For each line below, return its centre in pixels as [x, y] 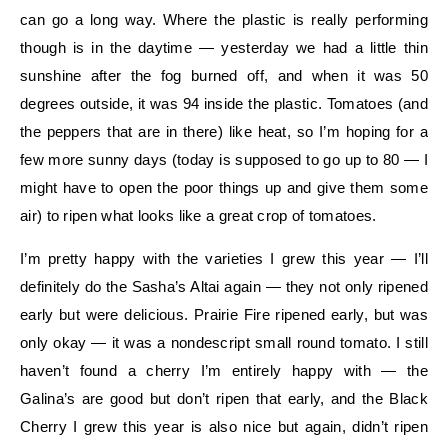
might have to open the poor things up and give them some [224, 187]
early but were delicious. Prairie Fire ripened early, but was [224, 314]
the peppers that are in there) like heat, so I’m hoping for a [224, 131]
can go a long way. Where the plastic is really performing [224, 19]
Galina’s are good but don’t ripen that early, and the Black [224, 398]
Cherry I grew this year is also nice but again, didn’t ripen [224, 426]
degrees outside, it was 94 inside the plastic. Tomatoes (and [224, 103]
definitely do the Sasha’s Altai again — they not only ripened [224, 286]
